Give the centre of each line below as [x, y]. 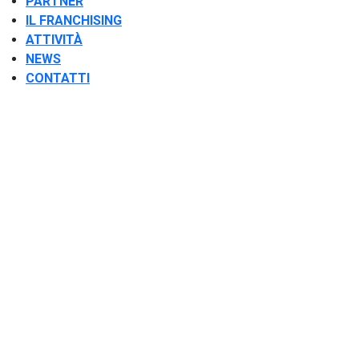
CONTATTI [58, 78]
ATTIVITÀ [54, 39]
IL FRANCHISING [74, 20]
